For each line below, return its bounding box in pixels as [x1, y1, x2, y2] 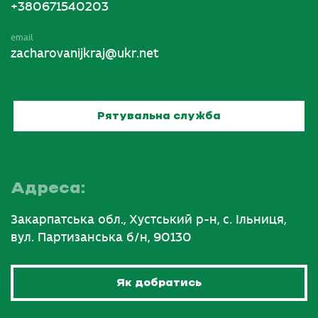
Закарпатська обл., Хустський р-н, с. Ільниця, [11, 213, 286, 228]
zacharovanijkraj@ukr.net [11, 47, 159, 62]
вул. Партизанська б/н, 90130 [11, 231, 192, 246]
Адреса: [11, 181, 85, 197]
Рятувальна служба [97, 111, 221, 121]
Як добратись [116, 278, 202, 288]
